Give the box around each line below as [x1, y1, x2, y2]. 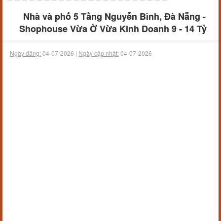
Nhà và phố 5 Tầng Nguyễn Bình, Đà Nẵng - [23, 10, 206, 23]
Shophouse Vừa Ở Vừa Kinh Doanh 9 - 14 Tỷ [19, 22, 207, 35]
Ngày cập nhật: [78, 49, 119, 57]
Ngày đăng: [10, 49, 41, 57]
